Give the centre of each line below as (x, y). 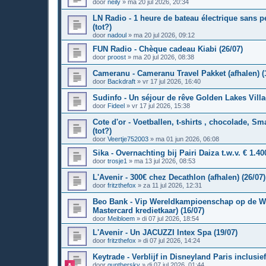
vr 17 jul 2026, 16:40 (172, 81)
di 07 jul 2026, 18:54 (170, 218)
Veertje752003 (128, 139)
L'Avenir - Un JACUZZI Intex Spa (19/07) (165, 232)
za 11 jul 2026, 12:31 (172, 185)
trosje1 (117, 161)
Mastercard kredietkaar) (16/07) (148, 210)
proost (117, 57)
